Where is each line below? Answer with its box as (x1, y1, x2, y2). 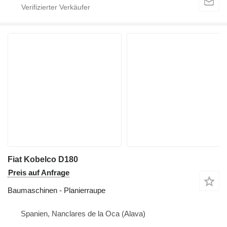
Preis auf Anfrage (8, 168, 69, 177)
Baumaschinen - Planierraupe (8, 186, 105, 195)
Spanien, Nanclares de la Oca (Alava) (21, 209, 145, 218)
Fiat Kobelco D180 (8, 155, 78, 164)
